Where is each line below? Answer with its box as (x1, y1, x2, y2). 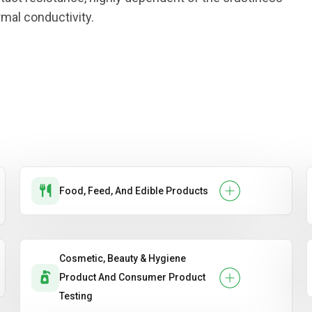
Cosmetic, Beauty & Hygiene (59, 253, 186, 264)
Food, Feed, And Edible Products (59, 185, 208, 196)
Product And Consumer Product (59, 272, 205, 283)
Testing (59, 290, 93, 302)
